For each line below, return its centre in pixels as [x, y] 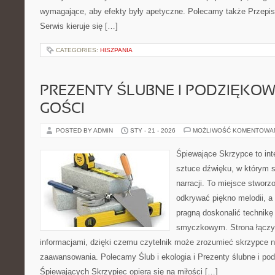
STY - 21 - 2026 [153, 130]
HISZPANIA [116, 50]
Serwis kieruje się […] [79, 26]
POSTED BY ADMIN [85, 130]
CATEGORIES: [78, 50]
